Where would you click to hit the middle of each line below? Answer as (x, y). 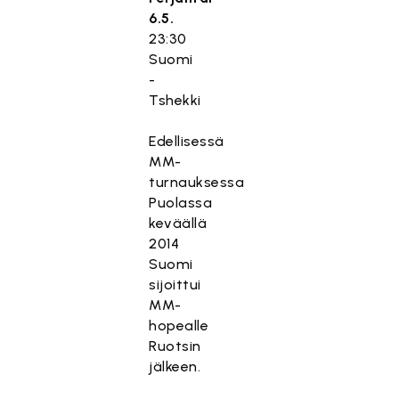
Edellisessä (187, 141)
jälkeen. (175, 366)
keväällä (178, 223)
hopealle (179, 326)
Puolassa (181, 203)
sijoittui (175, 285)
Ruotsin (175, 346)
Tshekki (175, 100)
